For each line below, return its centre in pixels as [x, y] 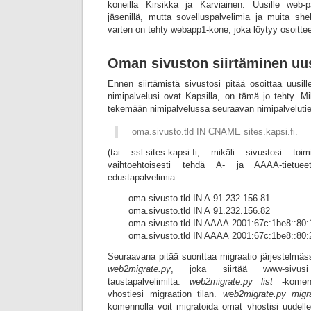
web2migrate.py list [231, 281]
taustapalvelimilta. [149, 281]
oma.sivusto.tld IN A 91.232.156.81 [199, 198]
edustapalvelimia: [143, 177]
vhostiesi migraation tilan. [165, 294]
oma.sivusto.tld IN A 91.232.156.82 [199, 211]
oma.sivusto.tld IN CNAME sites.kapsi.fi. [215, 132]
